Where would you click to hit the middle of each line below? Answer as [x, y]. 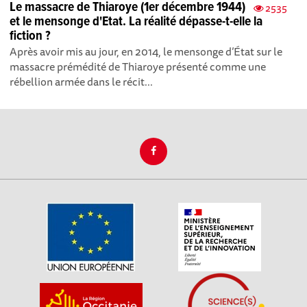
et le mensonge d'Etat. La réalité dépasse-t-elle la [136, 22]
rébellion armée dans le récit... [82, 81]
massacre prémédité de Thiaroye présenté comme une [138, 66]
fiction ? [30, 36]
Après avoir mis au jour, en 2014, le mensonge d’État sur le [146, 51]
